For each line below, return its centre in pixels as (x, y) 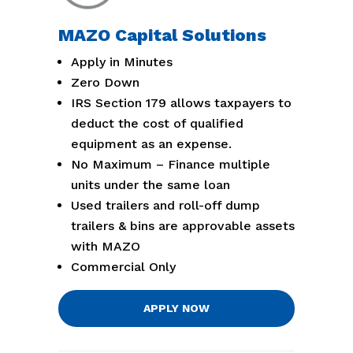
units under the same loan (150, 185)
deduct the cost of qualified (157, 124)
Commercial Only (123, 267)
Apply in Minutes (122, 62)
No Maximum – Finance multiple (171, 165)
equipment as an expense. (151, 144)
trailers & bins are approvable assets (183, 226)
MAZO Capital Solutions (162, 35)
